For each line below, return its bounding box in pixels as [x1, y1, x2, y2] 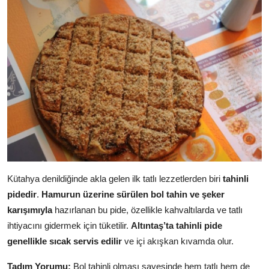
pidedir [7, 189, 37, 200]
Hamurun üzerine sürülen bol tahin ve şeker [41, 189, 225, 200]
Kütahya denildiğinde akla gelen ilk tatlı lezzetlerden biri [7, 174, 223, 184]
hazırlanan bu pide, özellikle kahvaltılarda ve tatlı [52, 205, 243, 216]
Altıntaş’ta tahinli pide [131, 220, 222, 231]
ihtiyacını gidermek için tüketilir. [7, 220, 131, 231]
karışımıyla [7, 205, 52, 216]
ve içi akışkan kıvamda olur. [122, 236, 234, 247]
